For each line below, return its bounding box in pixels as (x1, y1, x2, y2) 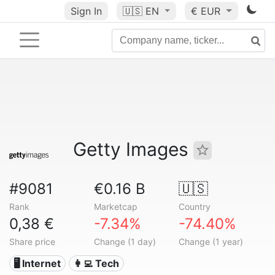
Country (178, 201, 211, 212)
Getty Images (73, 138, 193, 160)
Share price (9, 236, 55, 247)
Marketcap (93, 201, 137, 212)
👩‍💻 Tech (73, 257, 120, 269)
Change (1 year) (178, 236, 243, 247)
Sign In (70, 5, 102, 17)
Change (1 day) (93, 236, 156, 247)
